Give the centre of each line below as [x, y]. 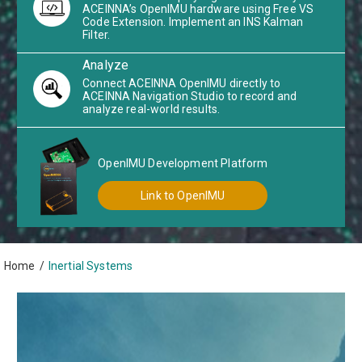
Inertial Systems [90, 266]
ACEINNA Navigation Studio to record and [189, 97]
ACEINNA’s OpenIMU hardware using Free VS [198, 9]
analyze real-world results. [152, 109]
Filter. [97, 35]
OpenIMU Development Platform [183, 163]
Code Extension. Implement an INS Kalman [193, 22]
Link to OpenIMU [183, 195]
